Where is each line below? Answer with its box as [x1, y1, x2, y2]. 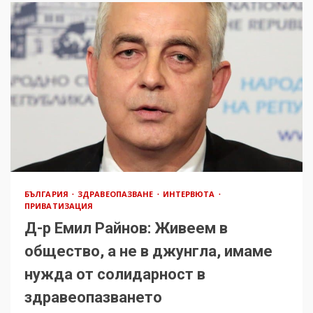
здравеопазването [24, 288, 162, 306]
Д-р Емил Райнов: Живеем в [24, 219, 228, 237]
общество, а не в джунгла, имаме [24, 242, 272, 260]
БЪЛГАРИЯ [24, 188, 71, 199]
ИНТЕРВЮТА [162, 188, 217, 199]
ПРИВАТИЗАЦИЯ [24, 200, 94, 211]
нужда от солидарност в [24, 265, 205, 283]
